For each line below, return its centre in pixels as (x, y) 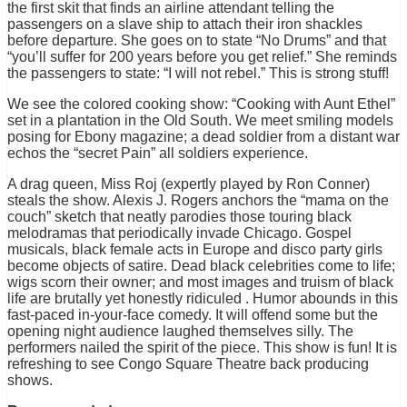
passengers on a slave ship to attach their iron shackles (185, 25)
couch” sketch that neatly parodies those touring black (179, 217)
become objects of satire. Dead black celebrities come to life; (201, 266)
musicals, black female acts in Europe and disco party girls (195, 250)
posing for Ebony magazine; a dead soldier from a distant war (203, 137)
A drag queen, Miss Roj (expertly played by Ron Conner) (189, 184)
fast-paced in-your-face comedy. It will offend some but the (193, 315)
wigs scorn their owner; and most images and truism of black (200, 283)
